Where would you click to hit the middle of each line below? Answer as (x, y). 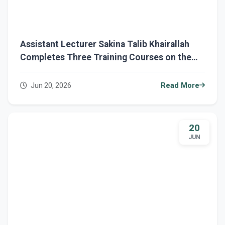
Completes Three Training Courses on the (106, 57)
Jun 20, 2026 (50, 85)
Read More (180, 85)
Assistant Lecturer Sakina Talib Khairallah (105, 44)
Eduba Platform (51, 70)
